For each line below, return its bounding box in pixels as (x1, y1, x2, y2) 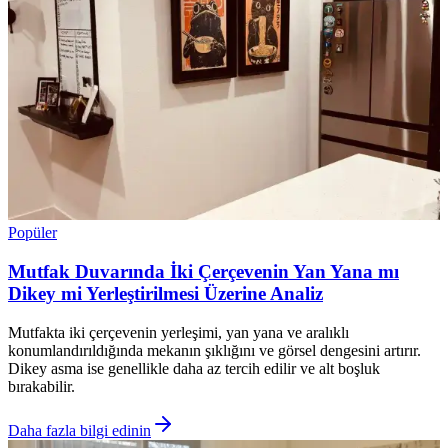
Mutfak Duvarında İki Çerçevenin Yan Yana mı (8, 260, 399, 282)
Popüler (8, 224, 57, 242)
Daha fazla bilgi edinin (8, 421, 151, 439)
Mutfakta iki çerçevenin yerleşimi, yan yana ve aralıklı (8, 323, 349, 341)
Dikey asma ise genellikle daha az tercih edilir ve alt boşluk (8, 359, 380, 377)
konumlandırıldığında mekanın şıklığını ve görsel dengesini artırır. (8, 341, 421, 359)
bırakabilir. (8, 377, 75, 395)
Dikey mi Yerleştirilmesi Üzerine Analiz (8, 282, 323, 304)
